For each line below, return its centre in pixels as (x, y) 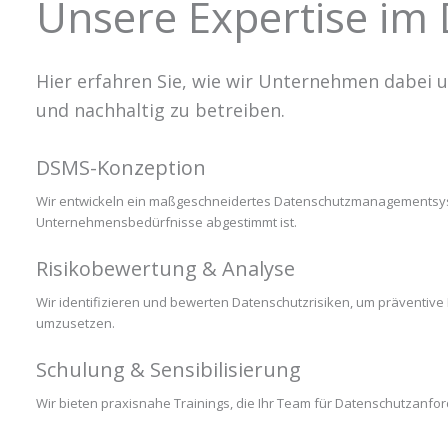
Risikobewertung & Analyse (165, 269)
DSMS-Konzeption (121, 168)
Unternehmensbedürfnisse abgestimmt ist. (166, 222)
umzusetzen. (75, 323)
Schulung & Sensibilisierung (168, 369)
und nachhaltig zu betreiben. (160, 109)
